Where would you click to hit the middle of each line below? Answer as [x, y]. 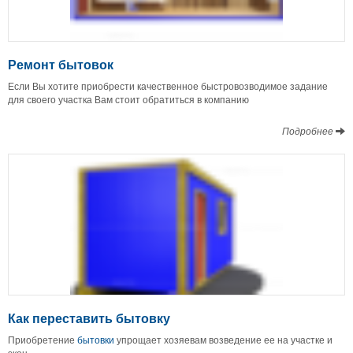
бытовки [96, 339]
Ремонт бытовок [61, 64]
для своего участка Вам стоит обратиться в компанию [130, 98]
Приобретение [43, 339]
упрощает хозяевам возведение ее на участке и [223, 339]
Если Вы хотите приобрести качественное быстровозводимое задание [168, 85]
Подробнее [309, 130]
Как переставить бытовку [89, 318]
